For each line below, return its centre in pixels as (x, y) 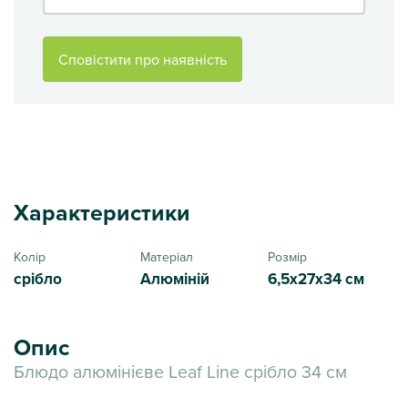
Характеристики (102, 212)
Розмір (287, 256)
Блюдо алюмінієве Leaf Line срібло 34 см (180, 371)
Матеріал (167, 256)
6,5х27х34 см (316, 278)
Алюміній (175, 278)
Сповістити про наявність (143, 59)
